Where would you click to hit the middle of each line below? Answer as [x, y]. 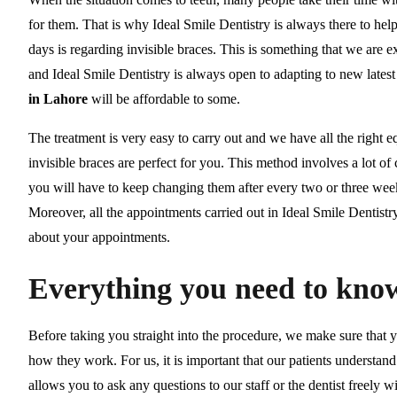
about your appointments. [99, 237]
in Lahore [60, 98]
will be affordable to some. [166, 98]
